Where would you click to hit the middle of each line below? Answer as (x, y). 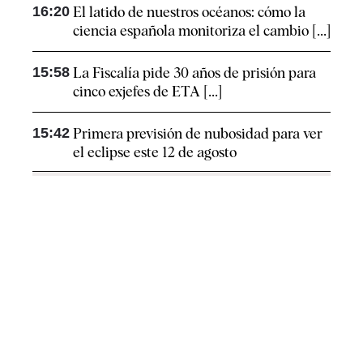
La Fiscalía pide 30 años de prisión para (194, 72)
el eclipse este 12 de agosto (155, 152)
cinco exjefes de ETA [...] (147, 91)
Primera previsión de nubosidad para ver (198, 133)
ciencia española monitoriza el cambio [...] (202, 30)
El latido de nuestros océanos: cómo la (189, 11)
